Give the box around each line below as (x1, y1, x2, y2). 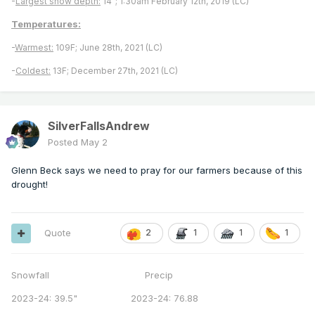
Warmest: (15, 42, 53, 53)
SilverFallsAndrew (48, 119, 150, 134)
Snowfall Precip (11, 269, 173, 281)
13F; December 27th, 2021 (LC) (51, 65, 178, 77)
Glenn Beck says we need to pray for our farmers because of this (11, 165, 302, 176)
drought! (11, 179, 48, 191)
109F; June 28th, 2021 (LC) (53, 42, 162, 53)
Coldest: (15, 65, 51, 77)
